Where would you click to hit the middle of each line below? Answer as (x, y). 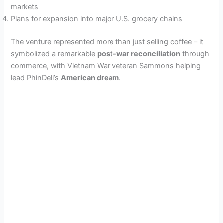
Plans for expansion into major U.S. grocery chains (97, 19)
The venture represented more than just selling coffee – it (107, 42)
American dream (90, 78)
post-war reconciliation (139, 54)
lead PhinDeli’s (36, 78)
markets (25, 7)
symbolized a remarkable (54, 54)
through (195, 54)
